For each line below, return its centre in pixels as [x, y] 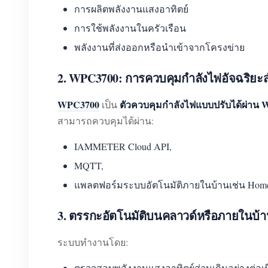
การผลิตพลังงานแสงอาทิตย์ [131, 9]
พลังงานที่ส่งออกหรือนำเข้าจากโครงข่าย [159, 47]
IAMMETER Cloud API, [123, 147]
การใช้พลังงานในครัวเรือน [130, 28]
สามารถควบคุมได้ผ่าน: [106, 121]
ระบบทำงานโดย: [93, 242]
